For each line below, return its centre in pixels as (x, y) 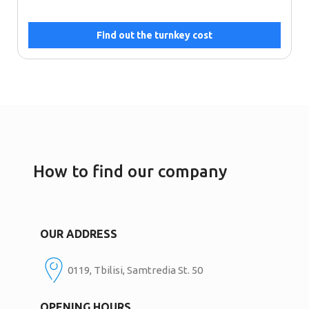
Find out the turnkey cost (154, 36)
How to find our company (130, 172)
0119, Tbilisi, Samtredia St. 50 (136, 270)
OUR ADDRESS (79, 234)
